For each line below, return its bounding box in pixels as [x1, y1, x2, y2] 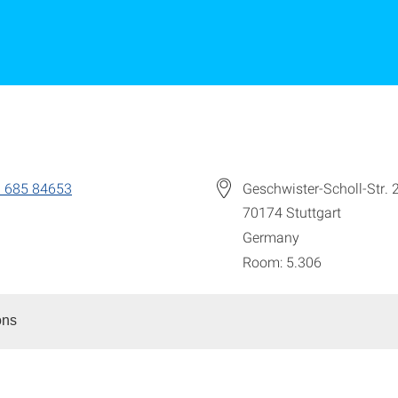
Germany [243, 227, 299, 247]
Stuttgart [286, 203, 341, 222]
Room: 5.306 [243, 252, 322, 272]
